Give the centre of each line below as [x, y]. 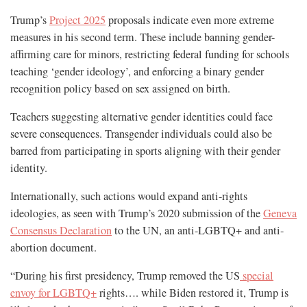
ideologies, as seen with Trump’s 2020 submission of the [137, 213]
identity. [29, 168]
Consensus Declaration [61, 231]
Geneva [280, 213]
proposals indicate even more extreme [190, 20]
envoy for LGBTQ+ [53, 293]
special [257, 276]
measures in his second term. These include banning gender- [143, 37]
